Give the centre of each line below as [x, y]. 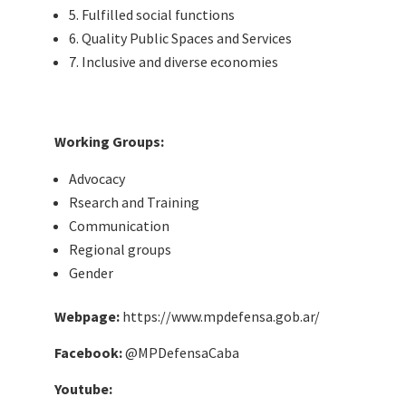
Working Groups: [109, 141]
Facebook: [88, 353]
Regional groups [120, 249]
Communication [119, 226]
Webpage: [88, 316]
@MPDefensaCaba [180, 353]
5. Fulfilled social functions [151, 14]
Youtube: [83, 389]
